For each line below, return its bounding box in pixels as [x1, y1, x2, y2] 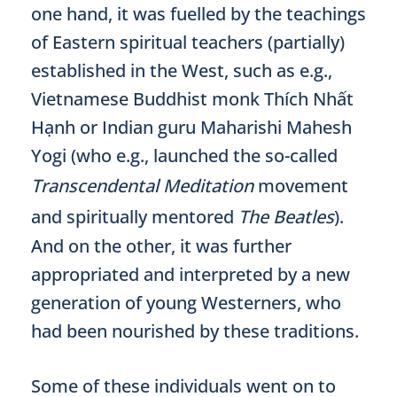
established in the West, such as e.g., [31, 58, 332, 82]
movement [253, 174, 348, 198]
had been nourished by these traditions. [31, 319, 359, 343]
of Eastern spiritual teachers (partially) [31, 30, 345, 54]
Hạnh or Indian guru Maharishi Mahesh [31, 115, 352, 139]
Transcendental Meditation [31, 174, 253, 198]
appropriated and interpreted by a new [31, 262, 350, 286]
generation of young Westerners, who [31, 291, 341, 315]
